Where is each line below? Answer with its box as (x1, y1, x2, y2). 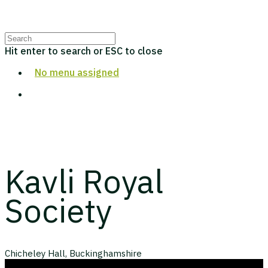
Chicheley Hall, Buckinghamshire (5, 248, 142, 260)
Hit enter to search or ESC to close (5, 45, 163, 57)
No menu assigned (35, 66, 119, 78)
